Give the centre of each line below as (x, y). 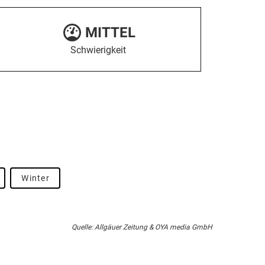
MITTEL (110, 33)
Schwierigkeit (98, 50)
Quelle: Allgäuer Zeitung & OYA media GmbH (142, 227)
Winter (35, 178)
